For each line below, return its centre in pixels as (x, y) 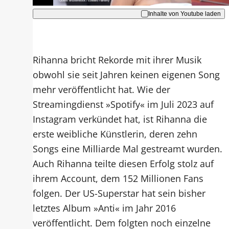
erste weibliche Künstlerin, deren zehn (115, 134)
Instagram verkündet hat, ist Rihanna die (120, 119)
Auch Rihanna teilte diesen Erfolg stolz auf (123, 164)
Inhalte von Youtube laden (185, 14)
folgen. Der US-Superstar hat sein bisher (119, 193)
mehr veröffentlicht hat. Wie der (102, 89)
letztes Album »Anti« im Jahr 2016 (105, 208)
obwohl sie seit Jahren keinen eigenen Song (127, 75)
